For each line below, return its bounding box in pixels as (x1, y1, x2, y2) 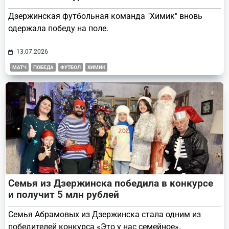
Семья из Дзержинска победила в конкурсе (8, 177, 213, 190)
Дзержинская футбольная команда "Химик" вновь (8, 11, 202, 21)
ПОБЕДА (33, 64, 54, 71)
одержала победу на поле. (8, 24, 108, 34)
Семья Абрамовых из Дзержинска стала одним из (8, 210, 201, 220)
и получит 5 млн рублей (8, 189, 119, 201)
